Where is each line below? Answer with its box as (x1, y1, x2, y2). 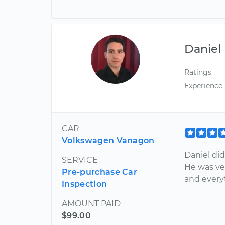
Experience (184, 81, 223, 90)
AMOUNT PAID (62, 199, 121, 209)
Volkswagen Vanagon (62, 136, 155, 146)
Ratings (184, 67, 212, 77)
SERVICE (62, 155, 98, 165)
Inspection (62, 179, 107, 189)
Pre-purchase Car (62, 167, 138, 177)
